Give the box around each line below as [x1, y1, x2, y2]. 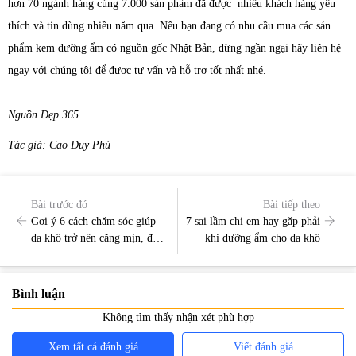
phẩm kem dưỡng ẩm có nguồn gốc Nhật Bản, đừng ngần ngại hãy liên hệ [8, 42, 341, 54]
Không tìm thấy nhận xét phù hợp [102, 311, 254, 323]
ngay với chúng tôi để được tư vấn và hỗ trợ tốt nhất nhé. [8, 64, 276, 76]
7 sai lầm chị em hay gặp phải [186, 215, 321, 227]
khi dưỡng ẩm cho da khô [205, 231, 321, 244]
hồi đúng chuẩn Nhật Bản [31, 248, 145, 261]
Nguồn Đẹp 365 [8, 109, 95, 121]
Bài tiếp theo [263, 198, 321, 211]
